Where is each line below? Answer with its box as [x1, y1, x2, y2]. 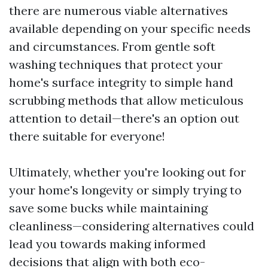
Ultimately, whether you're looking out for [9, 165, 246, 179]
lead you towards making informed [9, 236, 206, 251]
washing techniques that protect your [9, 57, 223, 72]
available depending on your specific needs [9, 21, 251, 36]
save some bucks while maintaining [9, 200, 208, 215]
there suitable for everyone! [9, 129, 165, 144]
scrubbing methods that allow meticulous [9, 93, 243, 108]
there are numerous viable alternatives [9, 3, 228, 18]
